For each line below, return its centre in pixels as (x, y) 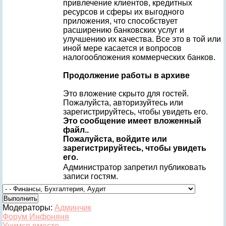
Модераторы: (29, 208)
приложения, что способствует (120, 21)
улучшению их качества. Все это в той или (142, 39)
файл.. (76, 130)
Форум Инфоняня (36, 217)
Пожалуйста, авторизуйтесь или (123, 103)
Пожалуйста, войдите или (115, 139)
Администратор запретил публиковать (134, 167)
